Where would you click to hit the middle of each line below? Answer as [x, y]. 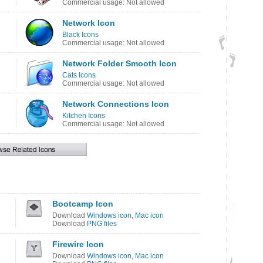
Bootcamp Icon [83, 204]
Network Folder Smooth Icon [119, 63]
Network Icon [89, 23]
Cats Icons [79, 75]
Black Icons [80, 35]
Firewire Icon [78, 244]
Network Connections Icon [116, 104]
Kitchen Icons [84, 116]
